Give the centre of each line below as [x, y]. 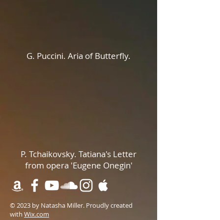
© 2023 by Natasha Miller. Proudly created [71, 205]
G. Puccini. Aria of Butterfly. [79, 56]
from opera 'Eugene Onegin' [79, 165]
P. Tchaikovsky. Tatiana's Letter [79, 154]
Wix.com [37, 214]
